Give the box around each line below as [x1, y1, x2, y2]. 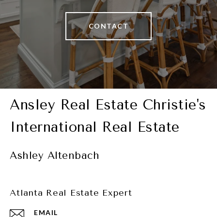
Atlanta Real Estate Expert [10, 187, 132, 199]
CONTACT [88, 22, 129, 31]
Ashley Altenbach [10, 150, 99, 162]
